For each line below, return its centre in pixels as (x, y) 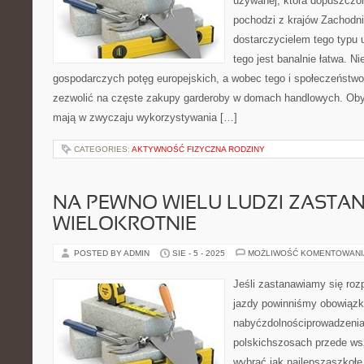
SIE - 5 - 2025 (199, 253)
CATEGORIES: (103, 149)
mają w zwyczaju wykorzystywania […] (145, 117)
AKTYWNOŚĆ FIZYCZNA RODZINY (198, 149)
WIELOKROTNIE (125, 225)
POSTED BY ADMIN (113, 253)
